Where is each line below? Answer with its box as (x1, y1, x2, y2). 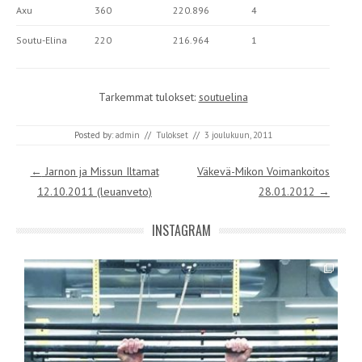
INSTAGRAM (151, 221, 211, 241)
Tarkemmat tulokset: (98, 90, 199, 105)
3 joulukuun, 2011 (204, 129, 272, 141)
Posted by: (74, 129, 116, 141)
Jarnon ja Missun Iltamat (41, 164, 159, 179)
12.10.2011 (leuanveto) (37, 184, 152, 200)
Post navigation (16, 159, 81, 177)
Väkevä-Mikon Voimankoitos (197, 164, 330, 179)
